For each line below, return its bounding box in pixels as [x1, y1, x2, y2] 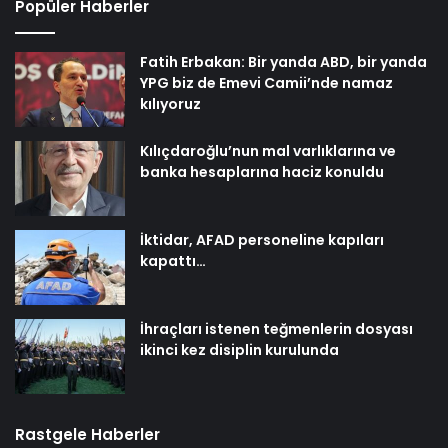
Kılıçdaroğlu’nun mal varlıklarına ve [140, 140, 396, 161]
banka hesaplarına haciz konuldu [140, 161, 384, 182]
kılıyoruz [140, 93, 201, 114]
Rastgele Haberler [15, 423, 160, 445]
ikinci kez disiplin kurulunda [140, 339, 339, 360]
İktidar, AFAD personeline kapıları [140, 229, 384, 250]
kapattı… [140, 250, 206, 271]
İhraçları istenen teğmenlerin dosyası [140, 318, 413, 339]
